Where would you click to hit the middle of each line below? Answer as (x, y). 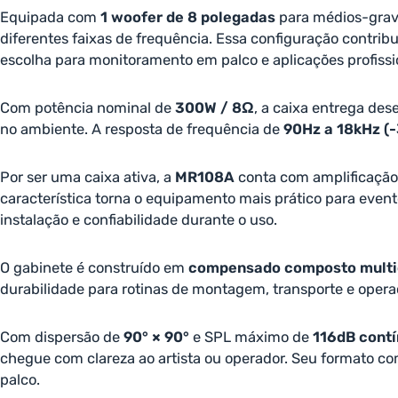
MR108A (205, 177)
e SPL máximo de (251, 337)
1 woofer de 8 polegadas (188, 17)
